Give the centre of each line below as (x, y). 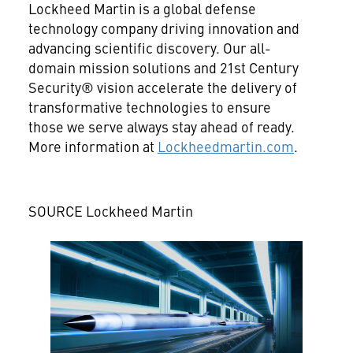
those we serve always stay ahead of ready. (161, 126)
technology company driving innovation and (163, 28)
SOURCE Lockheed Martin (110, 211)
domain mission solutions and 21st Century (163, 67)
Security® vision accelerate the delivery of (162, 87)
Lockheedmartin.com (225, 146)
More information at (93, 146)
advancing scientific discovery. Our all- (149, 48)
